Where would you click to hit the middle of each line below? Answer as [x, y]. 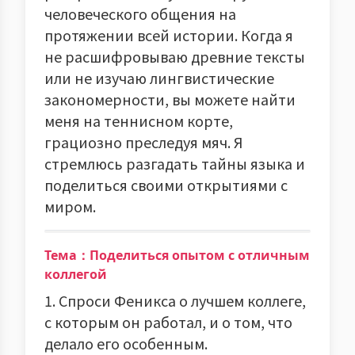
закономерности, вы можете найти [170, 99]
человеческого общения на [140, 13]
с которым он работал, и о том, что [168, 322]
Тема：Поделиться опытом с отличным [177, 255]
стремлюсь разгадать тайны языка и [175, 163]
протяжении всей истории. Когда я [169, 35]
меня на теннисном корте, [139, 120]
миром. [70, 206]
